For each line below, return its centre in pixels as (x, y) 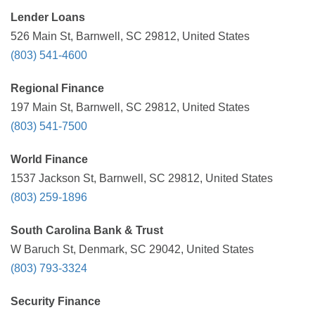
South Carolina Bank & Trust (87, 230)
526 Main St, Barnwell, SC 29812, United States (130, 36)
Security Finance (56, 301)
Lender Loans (48, 17)
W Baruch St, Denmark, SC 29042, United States (132, 249)
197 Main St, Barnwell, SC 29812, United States (130, 107)
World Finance (49, 159)
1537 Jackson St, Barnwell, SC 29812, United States (142, 178)
